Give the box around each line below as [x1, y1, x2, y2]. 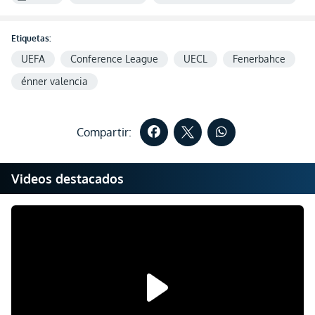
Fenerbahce [233, 53, 285, 65]
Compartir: [76, 125, 132, 139]
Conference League [70, 53, 158, 65]
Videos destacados [11, 171, 124, 186]
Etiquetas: [11, 33, 51, 44]
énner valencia [21, 75, 88, 87]
